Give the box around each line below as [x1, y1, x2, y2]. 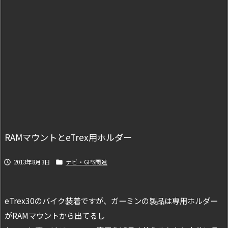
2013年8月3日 [14, 157, 50, 166]
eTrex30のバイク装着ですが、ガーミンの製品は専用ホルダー [5, 194, 218, 206]
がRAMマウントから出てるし [5, 209, 105, 221]
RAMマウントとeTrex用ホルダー [5, 130, 132, 144]
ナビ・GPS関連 [66, 157, 107, 166]
